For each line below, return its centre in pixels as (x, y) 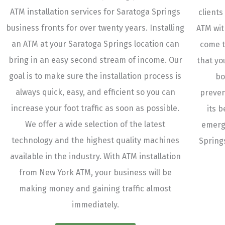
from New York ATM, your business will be (95, 173)
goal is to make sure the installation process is (95, 76)
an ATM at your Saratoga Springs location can (95, 44)
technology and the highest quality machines (95, 141)
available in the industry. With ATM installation (95, 157)
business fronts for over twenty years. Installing (95, 28)
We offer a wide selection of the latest (95, 125)
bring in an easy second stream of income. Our (95, 60)
